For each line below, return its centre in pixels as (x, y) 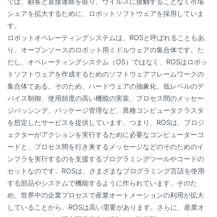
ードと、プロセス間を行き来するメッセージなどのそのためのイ (106, 147)
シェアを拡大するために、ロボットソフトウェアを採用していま (106, 13)
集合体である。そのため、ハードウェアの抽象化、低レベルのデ (106, 86)
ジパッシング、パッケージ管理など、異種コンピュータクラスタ (106, 110)
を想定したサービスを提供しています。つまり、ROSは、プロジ (106, 122)
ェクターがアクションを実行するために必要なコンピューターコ (106, 134)
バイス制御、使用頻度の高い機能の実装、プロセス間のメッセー (106, 98)
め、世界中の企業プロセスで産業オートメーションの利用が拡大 (106, 195)
